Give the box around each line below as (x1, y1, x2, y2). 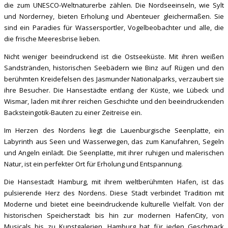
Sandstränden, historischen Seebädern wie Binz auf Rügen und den (4, 63, 224, 72)
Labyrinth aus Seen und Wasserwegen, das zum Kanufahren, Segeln (4, 137, 224, 146)
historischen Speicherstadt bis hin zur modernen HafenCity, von (4, 211, 224, 220)
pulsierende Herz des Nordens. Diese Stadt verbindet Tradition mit (4, 188, 224, 197)
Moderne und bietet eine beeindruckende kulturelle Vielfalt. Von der (4, 199, 224, 209)
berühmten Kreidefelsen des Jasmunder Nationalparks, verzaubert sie (4, 74, 224, 83)
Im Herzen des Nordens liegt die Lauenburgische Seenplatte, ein (4, 126, 224, 135)
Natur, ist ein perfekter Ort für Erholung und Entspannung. (4, 159, 183, 168)
